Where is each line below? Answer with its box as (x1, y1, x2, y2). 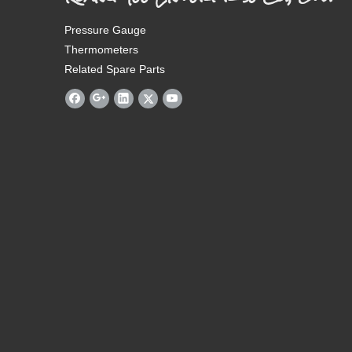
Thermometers (64, 42, 141, 56)
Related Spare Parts (64, 62, 165, 75)
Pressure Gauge (64, 23, 146, 36)
